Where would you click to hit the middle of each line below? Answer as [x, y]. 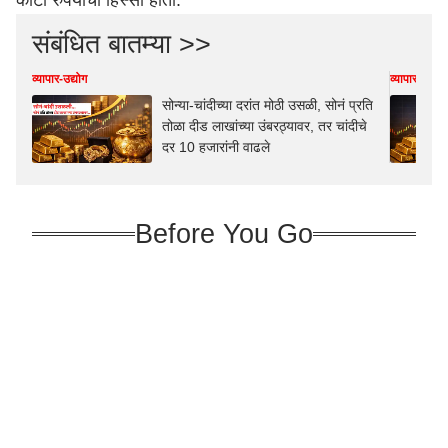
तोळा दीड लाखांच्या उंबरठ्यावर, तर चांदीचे [264, 126]
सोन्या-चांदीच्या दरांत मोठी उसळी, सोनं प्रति [267, 105]
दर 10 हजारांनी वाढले [216, 147]
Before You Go [224, 233]
